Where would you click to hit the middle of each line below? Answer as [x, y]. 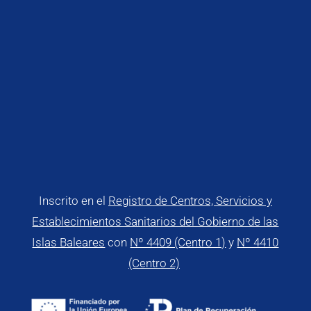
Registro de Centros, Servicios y [190, 200]
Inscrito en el [73, 200]
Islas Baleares [69, 242]
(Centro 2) [154, 263]
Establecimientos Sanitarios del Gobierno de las [155, 221]
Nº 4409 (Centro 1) [178, 242]
